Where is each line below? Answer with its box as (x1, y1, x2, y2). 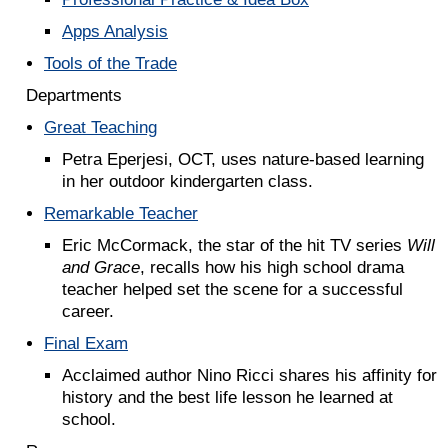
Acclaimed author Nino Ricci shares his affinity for (62, 365, 437, 385)
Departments (26, 85, 122, 105)
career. (62, 301, 114, 321)
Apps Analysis (62, 21, 168, 41)
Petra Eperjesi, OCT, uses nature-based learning (62, 149, 424, 169)
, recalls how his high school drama (140, 257, 404, 277)
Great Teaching (44, 117, 157, 137)
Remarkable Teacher (44, 203, 198, 223)
